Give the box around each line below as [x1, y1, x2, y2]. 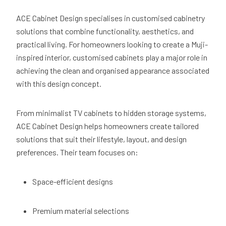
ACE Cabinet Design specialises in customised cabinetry [16, 13, 205, 23]
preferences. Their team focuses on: [16, 147, 140, 157]
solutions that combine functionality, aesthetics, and [16, 26, 194, 36]
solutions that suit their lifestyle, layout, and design [16, 134, 187, 144]
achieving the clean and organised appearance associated [16, 66, 209, 76]
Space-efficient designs [32, 177, 116, 187]
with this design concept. [16, 79, 103, 89]
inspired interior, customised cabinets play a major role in [16, 52, 207, 63]
